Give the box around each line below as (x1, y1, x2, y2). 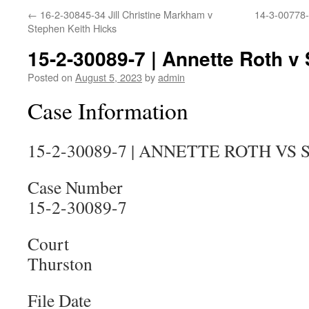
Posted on (28, 70, 72, 84)
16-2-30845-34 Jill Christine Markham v (37, 7, 212, 21)
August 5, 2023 (75, 70, 142, 84)
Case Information (28, 95, 188, 126)
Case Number (28, 175, 123, 199)
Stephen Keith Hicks (28, 21, 117, 35)
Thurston (28, 252, 92, 275)
